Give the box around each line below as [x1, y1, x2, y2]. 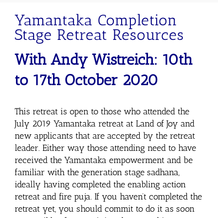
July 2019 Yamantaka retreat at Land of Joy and [15, 118, 195, 129]
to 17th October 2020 [14, 71, 158, 90]
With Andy [14, 51, 92, 69]
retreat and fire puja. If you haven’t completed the [15, 191, 202, 202]
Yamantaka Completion [15, 11, 178, 30]
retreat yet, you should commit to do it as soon [15, 203, 195, 214]
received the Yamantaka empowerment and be [15, 154, 193, 165]
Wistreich [91, 51, 154, 69]
